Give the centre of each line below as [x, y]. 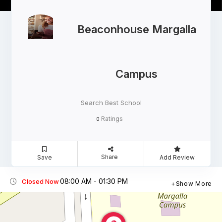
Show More [194, 184]
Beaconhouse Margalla [137, 29]
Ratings [111, 119]
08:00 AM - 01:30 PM [94, 181]
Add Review [177, 158]
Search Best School [111, 103]
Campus [137, 74]
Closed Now [40, 182]
